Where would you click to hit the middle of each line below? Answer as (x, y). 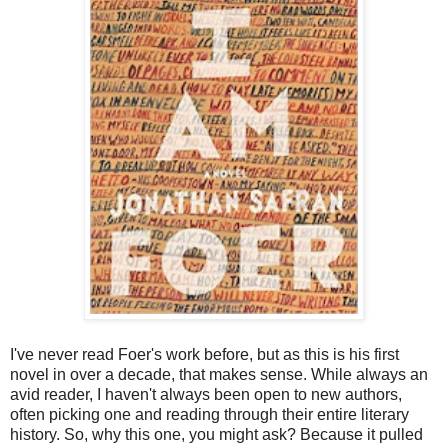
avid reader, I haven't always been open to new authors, (206, 394)
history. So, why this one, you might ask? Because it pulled (216, 434)
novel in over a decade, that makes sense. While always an (219, 374)
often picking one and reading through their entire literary (209, 414)
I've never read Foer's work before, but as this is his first (204, 354)
